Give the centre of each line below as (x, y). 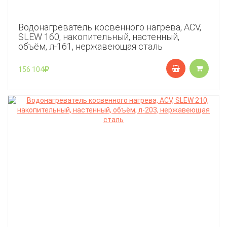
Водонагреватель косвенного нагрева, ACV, (110, 27)
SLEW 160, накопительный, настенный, (99, 37)
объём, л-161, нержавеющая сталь (90, 46)
